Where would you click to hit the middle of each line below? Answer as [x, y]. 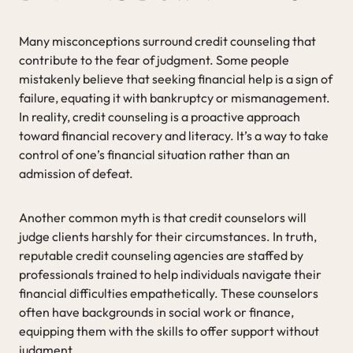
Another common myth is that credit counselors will [163, 217]
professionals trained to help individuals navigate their [170, 274]
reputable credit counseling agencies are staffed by [161, 255]
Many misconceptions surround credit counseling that [167, 41]
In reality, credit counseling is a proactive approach [160, 116]
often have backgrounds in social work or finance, [156, 312]
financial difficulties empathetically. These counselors [169, 293]
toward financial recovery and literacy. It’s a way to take [174, 135]
